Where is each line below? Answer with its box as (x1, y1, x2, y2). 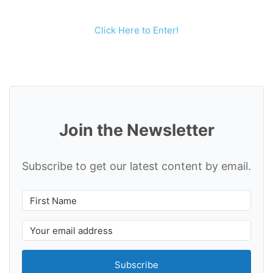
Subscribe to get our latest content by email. (22, 160, 251, 173)
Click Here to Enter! (94, 24, 179, 37)
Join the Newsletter (58, 120, 214, 141)
